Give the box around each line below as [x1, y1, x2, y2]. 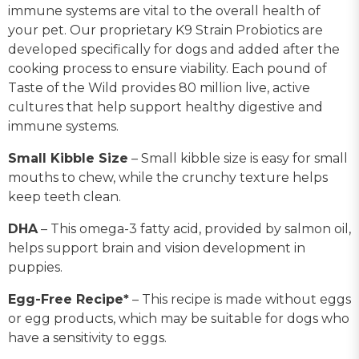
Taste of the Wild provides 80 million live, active [8, 79, 310, 95]
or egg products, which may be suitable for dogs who [8, 310, 349, 326]
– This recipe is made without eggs [132, 291, 351, 307]
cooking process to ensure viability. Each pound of [8, 60, 327, 76]
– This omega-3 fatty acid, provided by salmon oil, [41, 220, 351, 236]
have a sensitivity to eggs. [8, 329, 167, 345]
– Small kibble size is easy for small [131, 150, 348, 166]
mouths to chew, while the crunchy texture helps [8, 169, 328, 185]
